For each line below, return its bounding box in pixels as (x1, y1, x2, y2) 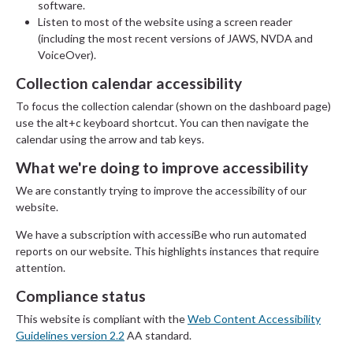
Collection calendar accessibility (16, 73, 242, 92)
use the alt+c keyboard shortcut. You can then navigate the (16, 115, 309, 129)
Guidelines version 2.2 (16, 328, 124, 342)
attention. (16, 260, 65, 274)
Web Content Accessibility (188, 311, 321, 325)
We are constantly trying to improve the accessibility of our (16, 183, 307, 197)
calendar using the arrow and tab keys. (16, 132, 204, 146)
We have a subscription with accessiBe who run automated (16, 227, 307, 241)
